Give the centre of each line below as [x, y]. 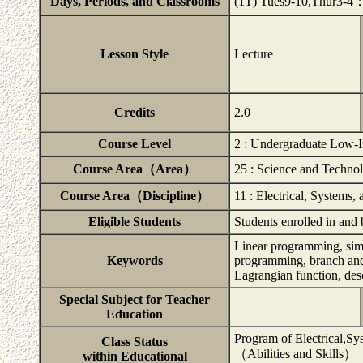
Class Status [135, 342]
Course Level [135, 144]
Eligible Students [135, 222]
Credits [135, 112]
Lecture [254, 54]
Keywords [135, 261]
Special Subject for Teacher [135, 299]
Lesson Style [135, 54]
